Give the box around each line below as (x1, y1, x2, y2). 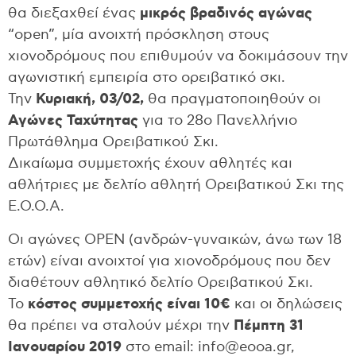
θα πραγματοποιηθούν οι (144, 92, 321, 107)
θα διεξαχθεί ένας (8, 6, 140, 21)
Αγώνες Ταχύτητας (8, 114, 138, 129)
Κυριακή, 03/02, (36, 92, 144, 107)
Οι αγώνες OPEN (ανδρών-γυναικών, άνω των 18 (8, 232, 342, 247)
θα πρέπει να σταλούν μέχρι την (8, 318, 234, 333)
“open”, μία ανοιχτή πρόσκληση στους (8, 28, 269, 43)
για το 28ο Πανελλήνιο (138, 114, 297, 129)
